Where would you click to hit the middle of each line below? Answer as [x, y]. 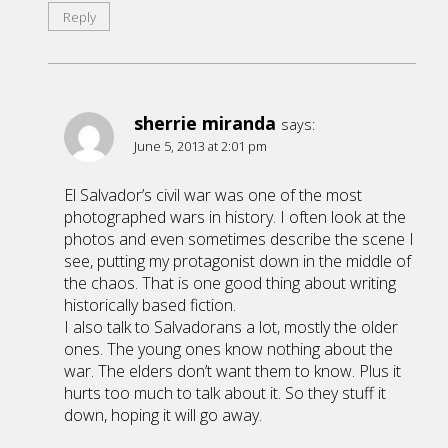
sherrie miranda [205, 123]
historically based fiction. [150, 305]
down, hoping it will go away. [163, 415]
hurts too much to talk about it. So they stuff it [225, 393]
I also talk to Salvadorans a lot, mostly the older [231, 327]
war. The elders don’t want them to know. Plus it [232, 371]
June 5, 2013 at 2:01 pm [200, 146]
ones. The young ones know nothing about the [228, 349]
